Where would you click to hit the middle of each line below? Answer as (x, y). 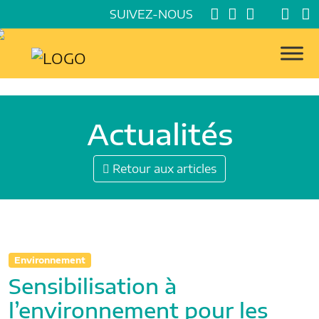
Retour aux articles (163, 168)
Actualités (159, 134)
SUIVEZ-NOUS (151, 14)
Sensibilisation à (93, 285)
